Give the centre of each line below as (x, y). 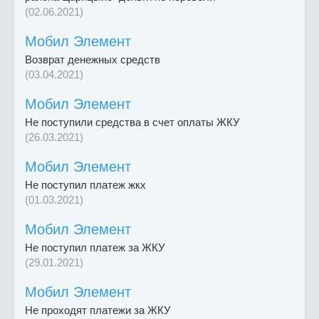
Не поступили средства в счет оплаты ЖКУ (132, 122)
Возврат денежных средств (93, 60)
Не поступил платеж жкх (85, 185)
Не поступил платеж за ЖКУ (95, 248)
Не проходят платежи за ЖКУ (98, 310)
